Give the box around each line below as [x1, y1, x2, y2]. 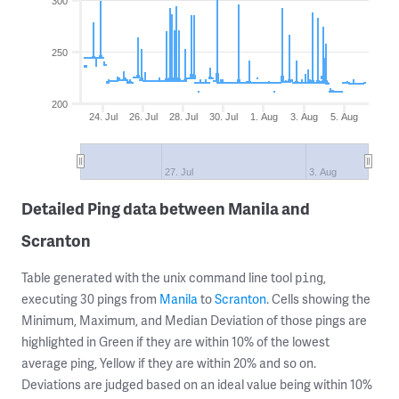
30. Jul [209, 111, 239, 122]
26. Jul [128, 111, 158, 122]
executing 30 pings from [21, 290, 159, 307]
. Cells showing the [266, 290, 370, 307]
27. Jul [164, 167, 193, 177]
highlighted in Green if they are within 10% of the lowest [21, 333, 330, 350]
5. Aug [330, 111, 359, 122]
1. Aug [249, 111, 278, 122]
